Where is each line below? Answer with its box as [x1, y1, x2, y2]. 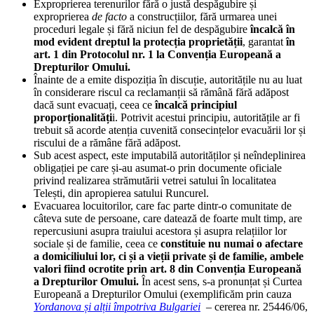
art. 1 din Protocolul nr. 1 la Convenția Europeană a [34, 48, 281, 60]
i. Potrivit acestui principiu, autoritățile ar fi [112, 111, 300, 123]
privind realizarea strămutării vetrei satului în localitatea [34, 174, 276, 186]
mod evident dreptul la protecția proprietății [34, 35, 243, 48]
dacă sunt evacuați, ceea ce [34, 98, 155, 111]
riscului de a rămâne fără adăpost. [34, 136, 181, 149]
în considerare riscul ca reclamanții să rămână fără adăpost [34, 86, 289, 98]
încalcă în [250, 22, 295, 35]
